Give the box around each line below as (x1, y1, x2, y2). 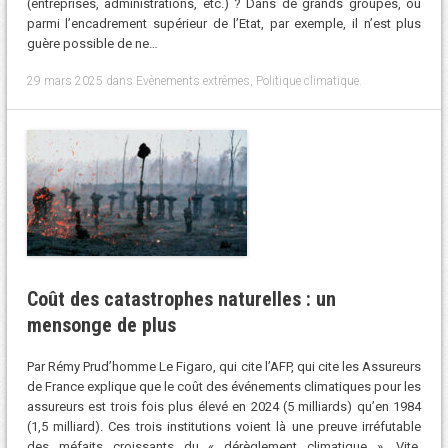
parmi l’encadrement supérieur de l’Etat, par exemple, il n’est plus (26, 16, 422, 32)
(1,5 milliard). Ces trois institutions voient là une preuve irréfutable (26, 419, 422, 435)
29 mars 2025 (26, 73, 103, 88)
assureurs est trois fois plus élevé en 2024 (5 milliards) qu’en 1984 (26, 399, 422, 415)
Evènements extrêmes (135, 73, 250, 88)
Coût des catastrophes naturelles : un (26, 286, 336, 311)
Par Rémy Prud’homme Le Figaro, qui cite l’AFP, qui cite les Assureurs (26, 359, 422, 375)
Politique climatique (255, 73, 359, 88)
